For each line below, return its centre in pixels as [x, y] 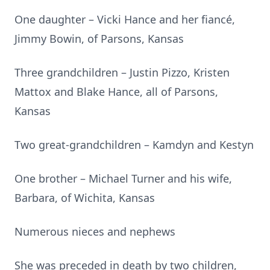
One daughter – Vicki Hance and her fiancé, [125, 19]
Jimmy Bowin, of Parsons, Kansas [99, 39]
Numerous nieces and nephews [95, 231]
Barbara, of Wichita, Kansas [85, 198]
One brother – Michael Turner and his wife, [123, 178]
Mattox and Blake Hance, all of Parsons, [116, 92]
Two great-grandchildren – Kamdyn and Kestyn [134, 145]
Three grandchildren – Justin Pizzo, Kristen [122, 72]
